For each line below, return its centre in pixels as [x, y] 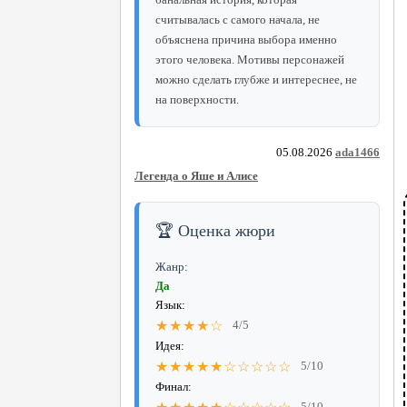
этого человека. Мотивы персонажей [250, 59]
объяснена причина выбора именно [246, 39]
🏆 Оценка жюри [215, 230]
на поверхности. [197, 99]
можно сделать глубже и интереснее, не [256, 79]
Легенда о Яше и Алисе [196, 175]
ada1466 [357, 152]
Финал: [174, 386]
